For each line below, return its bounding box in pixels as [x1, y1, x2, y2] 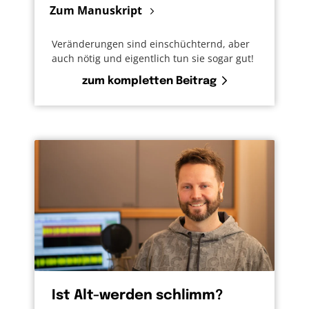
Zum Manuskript [50, 3, 145, 19]
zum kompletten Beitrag [82, 75, 217, 88]
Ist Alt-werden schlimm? [52, 288, 223, 303]
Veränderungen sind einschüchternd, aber [52, 37, 250, 51]
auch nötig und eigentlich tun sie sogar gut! [52, 52, 254, 66]
